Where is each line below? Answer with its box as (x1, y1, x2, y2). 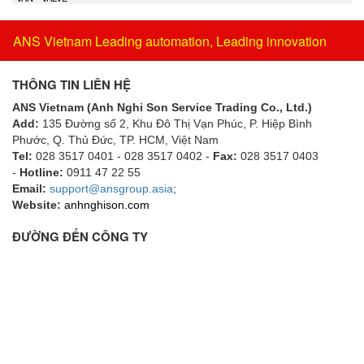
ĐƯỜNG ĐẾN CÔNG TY (12, 227, 148, 245)
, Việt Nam (165, 132, 219, 146)
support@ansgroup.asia (50, 181, 173, 195)
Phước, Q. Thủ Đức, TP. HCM (12, 132, 165, 146)
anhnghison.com (64, 197, 149, 211)
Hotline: (19, 165, 67, 179)
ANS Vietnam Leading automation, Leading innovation (13, 31, 327, 50)
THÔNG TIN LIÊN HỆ (12, 75, 131, 93)
